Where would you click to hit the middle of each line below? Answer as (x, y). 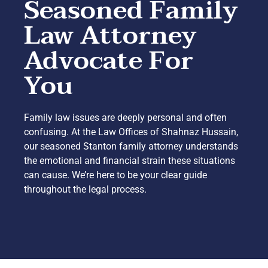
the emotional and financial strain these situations (130, 160)
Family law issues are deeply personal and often (125, 117)
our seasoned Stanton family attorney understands (131, 146)
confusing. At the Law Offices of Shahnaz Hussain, (131, 132)
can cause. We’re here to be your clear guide (115, 175)
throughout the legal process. (85, 189)
